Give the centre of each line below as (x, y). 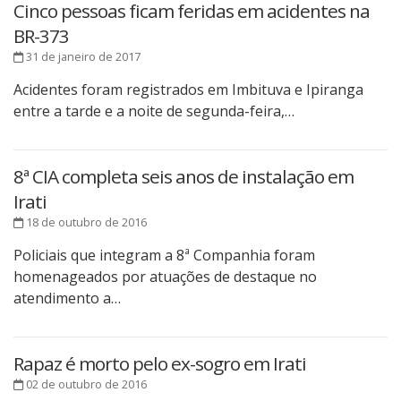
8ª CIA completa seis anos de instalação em (183, 177)
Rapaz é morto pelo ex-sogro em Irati (160, 364)
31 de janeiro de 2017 (82, 57)
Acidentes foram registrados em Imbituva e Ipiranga (188, 90)
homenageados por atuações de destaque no (165, 277)
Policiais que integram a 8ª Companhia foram (164, 256)
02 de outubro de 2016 (85, 384)
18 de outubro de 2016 (85, 222)
